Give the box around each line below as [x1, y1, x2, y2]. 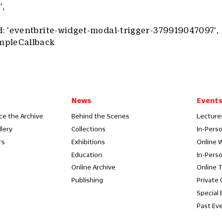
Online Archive [71, 164, 115, 171]
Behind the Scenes [71, 112, 129, 120]
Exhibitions [71, 138, 105, 145]
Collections [71, 125, 106, 132]
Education [71, 151, 102, 158]
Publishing [71, 176, 103, 183]
